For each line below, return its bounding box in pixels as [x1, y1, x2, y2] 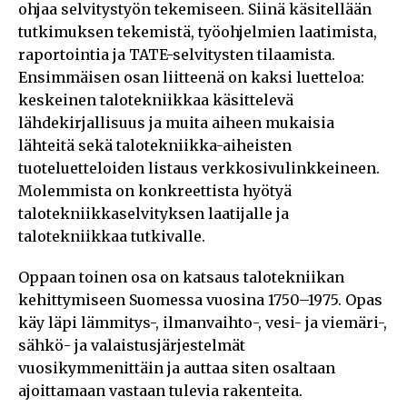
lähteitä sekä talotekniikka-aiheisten [18, 135, 292, 154]
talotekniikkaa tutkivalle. [18, 226, 205, 245]
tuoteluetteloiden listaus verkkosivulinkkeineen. [18, 158, 380, 177]
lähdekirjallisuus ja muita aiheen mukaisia [18, 113, 334, 132]
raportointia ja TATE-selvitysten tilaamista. [18, 45, 335, 64]
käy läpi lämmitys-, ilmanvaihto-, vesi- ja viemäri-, [18, 313, 387, 332]
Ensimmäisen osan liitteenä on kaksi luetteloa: [18, 67, 364, 86]
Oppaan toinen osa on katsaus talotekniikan [18, 267, 344, 286]
